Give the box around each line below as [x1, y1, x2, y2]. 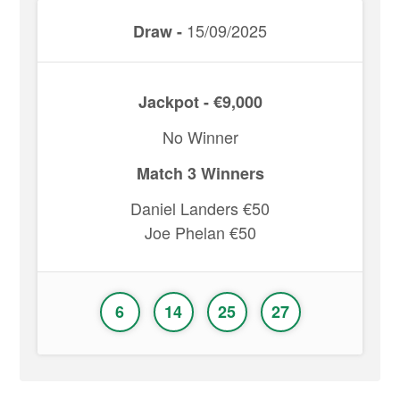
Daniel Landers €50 [130, 196, 270, 220]
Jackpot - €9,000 [137, 90, 262, 113]
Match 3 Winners [136, 162, 264, 185]
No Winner [162, 125, 238, 148]
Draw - [133, 20, 182, 43]
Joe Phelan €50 [144, 221, 256, 244]
